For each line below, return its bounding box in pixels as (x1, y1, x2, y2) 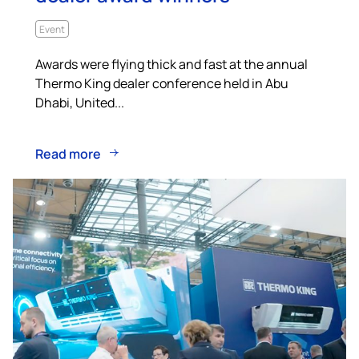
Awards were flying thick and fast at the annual (35, 54, 308, 72)
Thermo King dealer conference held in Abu (35, 74, 288, 91)
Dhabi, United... (35, 93, 124, 111)
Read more (35, 143, 101, 163)
